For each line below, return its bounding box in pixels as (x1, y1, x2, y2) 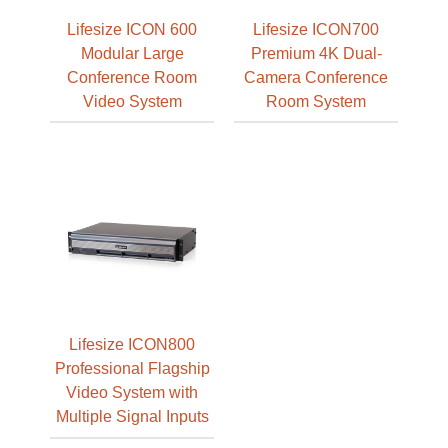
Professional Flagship (54, 359, 210, 378)
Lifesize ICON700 (253, 19, 379, 38)
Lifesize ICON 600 (67, 19, 197, 38)
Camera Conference (244, 67, 388, 86)
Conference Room (67, 67, 197, 86)
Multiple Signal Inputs (55, 407, 209, 426)
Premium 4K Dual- (250, 43, 382, 62)
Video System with (66, 383, 198, 402)
